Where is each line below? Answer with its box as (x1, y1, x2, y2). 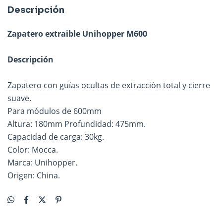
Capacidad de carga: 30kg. (7, 131, 104, 142)
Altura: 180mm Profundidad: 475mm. (7, 118, 146, 129)
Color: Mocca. (7, 144, 58, 155)
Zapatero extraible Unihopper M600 (7, 28, 147, 39)
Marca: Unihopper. (7, 157, 77, 168)
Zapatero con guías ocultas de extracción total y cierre (7, 80, 210, 91)
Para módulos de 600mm (7, 106, 102, 116)
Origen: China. (7, 170, 60, 181)
